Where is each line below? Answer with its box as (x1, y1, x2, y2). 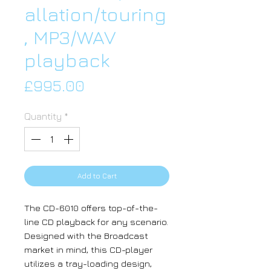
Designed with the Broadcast (24, 230, 148, 241)
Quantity (24, 111, 62, 122)
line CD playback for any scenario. (24, 217, 168, 227)
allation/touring (24, 2, 166, 26)
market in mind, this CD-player (24, 244, 152, 255)
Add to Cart (77, 171, 117, 181)
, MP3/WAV (24, 25, 116, 49)
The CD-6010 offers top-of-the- (24, 203, 158, 214)
